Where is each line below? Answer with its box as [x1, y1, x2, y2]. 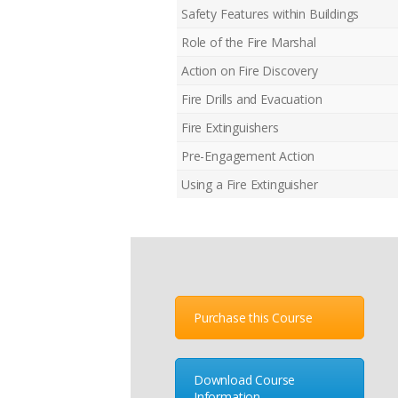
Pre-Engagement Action [181, 147, 315, 164]
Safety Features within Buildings [181, 4, 360, 22]
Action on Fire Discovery [181, 61, 318, 79]
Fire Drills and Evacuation [181, 90, 322, 107]
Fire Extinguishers [181, 118, 279, 136]
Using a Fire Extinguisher [181, 175, 318, 193]
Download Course [194, 371, 296, 389]
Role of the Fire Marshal [181, 33, 316, 51]
